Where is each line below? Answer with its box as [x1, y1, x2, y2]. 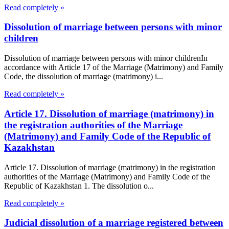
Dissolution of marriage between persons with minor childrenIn [4, 54, 208, 63]
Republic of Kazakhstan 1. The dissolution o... [4, 181, 154, 190]
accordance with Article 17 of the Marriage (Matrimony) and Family [4, 63, 223, 72]
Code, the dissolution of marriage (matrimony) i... [4, 72, 163, 81]
